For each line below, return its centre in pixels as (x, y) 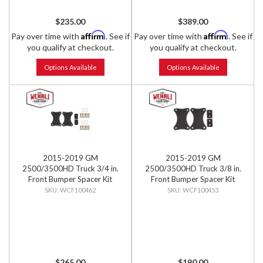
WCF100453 (200, 190)
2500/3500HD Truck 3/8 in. (193, 168)
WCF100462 (78, 190)
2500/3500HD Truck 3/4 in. (70, 168)
